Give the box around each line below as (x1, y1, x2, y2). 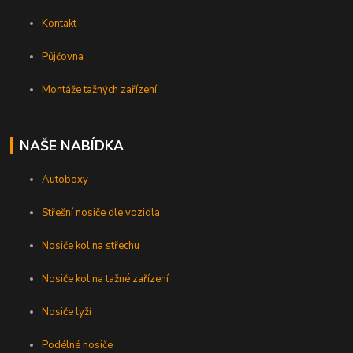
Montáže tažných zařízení (42, 83, 158, 97)
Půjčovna (42, 50, 84, 64)
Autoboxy (42, 172, 89, 187)
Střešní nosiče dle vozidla (42, 205, 161, 220)
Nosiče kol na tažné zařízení (42, 271, 169, 286)
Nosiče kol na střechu (42, 238, 140, 253)
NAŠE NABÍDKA (19, 136, 124, 155)
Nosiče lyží (42, 304, 92, 319)
